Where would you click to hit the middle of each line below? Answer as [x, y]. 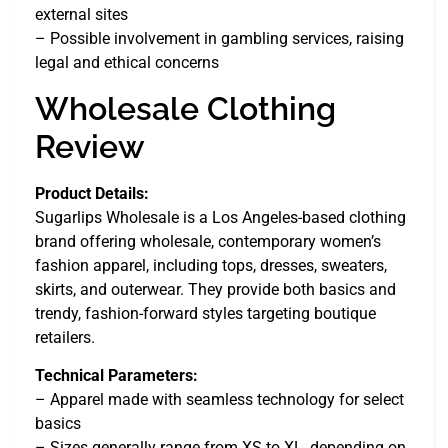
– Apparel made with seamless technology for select [219, 400]
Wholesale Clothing [185, 108]
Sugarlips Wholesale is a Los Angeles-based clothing [220, 217]
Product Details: [92, 193]
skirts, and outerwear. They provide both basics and [215, 289]
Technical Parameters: [116, 376]
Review [90, 146]
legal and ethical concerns [127, 63]
